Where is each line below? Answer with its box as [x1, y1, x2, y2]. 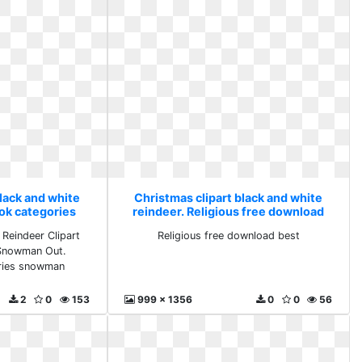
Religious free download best [157, 229, 300, 242]
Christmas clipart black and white [134, 191, 323, 204]
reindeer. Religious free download [133, 204, 325, 218]
